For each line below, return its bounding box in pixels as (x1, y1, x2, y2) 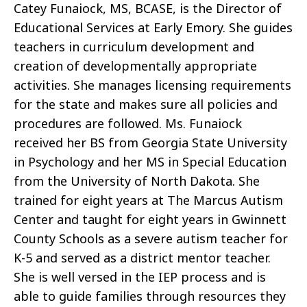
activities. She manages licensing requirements (14, 77, 291, 94)
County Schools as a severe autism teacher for (14, 230, 288, 247)
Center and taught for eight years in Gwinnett (14, 211, 286, 228)
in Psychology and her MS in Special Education (14, 153, 286, 171)
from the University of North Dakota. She (14, 173, 260, 190)
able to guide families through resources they (14, 288, 286, 305)
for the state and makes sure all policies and (14, 96, 278, 113)
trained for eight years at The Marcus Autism (14, 192, 283, 209)
